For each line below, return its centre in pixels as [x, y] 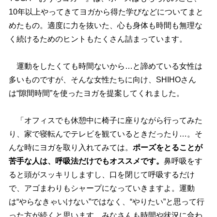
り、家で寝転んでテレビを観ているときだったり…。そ [105, 134]
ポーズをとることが [167, 148]
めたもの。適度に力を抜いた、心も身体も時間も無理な [105, 26]
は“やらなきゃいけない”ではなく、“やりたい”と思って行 [106, 202]
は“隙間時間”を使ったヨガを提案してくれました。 [96, 93]
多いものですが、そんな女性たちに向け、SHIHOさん [102, 80]
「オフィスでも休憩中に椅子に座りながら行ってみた [105, 121]
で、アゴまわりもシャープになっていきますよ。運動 [101, 188]
